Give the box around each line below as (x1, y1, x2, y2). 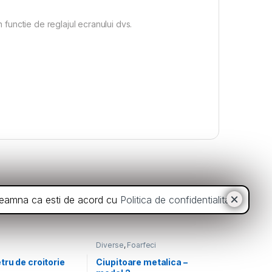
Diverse (96, 240, 124, 250)
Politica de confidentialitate (120, 194, 239, 206)
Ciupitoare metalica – (96, 256, 188, 267)
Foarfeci (127, 240, 157, 250)
